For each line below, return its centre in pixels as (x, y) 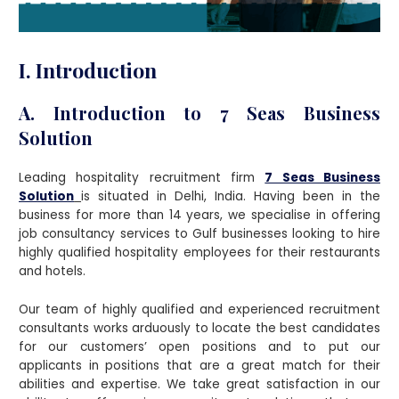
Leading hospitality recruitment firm (142, 177)
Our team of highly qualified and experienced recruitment (199, 309)
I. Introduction (88, 69)
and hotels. (53, 271)
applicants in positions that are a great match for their (199, 365)
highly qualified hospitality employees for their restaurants (199, 252)
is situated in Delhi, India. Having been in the (231, 196)
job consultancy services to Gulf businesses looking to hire (199, 233)
